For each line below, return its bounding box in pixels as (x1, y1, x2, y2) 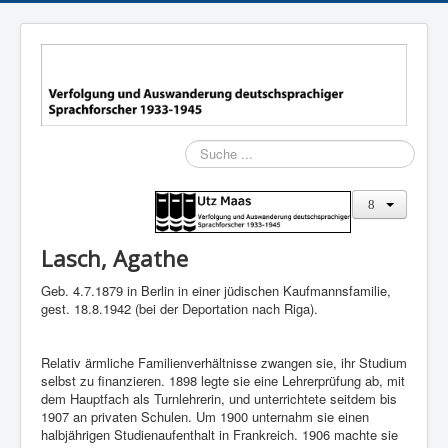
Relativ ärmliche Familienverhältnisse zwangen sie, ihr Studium (41, 353, 407, 373)
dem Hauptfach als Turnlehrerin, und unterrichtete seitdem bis (41, 389, 397, 409)
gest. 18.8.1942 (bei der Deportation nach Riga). (41, 299, 318, 319)
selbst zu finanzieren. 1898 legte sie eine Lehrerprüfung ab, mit (41, 371, 405, 391)
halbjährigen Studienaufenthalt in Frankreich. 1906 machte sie (41, 425, 398, 445)
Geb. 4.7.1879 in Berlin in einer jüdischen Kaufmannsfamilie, (41, 281, 391, 301)
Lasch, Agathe (41, 243, 188, 274)
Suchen (185, 181, 229, 201)
